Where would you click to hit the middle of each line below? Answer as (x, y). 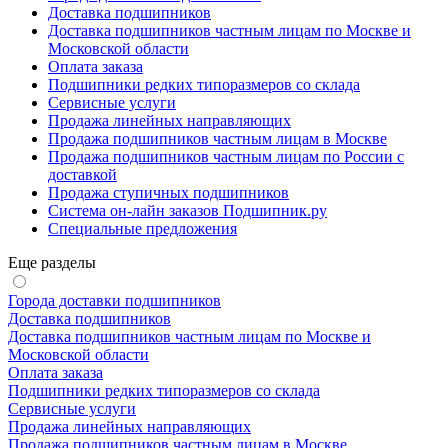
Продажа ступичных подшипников (168, 192)
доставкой (82, 174)
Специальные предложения (142, 228)
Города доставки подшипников (114, 300)
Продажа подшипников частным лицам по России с (226, 156)
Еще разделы (52, 262)
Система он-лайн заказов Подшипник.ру (187, 210)
